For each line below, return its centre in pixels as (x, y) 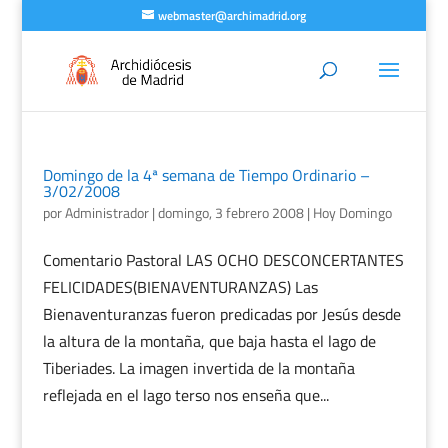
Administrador (106, 212)
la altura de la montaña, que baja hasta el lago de (209, 341)
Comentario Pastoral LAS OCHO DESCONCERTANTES (223, 260)
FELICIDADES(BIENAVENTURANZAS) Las (180, 287)
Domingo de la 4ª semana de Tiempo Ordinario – (206, 175)
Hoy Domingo (352, 212)
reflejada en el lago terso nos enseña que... (185, 395)
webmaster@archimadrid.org (231, 15)
